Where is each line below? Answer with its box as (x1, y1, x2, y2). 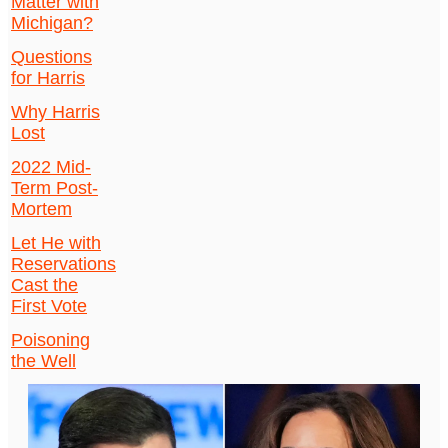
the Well (11, 351, 76, 372)
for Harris (11, 68, 85, 89)
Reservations (11, 254, 116, 275)
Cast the (11, 275, 78, 296)
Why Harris (11, 102, 100, 123)
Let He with (11, 233, 101, 254)
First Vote (11, 296, 87, 317)
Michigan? (11, 13, 93, 34)
